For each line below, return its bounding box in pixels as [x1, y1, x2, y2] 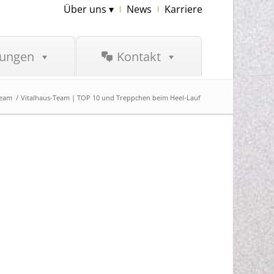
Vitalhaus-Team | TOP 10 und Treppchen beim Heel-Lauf [20, 92, 201, 102]
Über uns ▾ [63, 2, 114, 16]
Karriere [164, 2, 202, 16]
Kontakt [116, 48, 161, 65]
